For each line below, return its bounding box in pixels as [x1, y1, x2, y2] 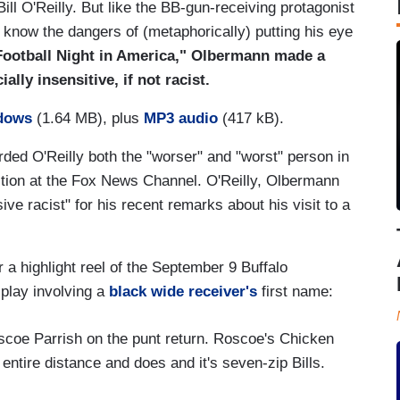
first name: [257, 282, 333, 300]
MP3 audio [144, 109, 218, 127]
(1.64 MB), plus [32, 109, 144, 127]
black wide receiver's [109, 282, 257, 300]
